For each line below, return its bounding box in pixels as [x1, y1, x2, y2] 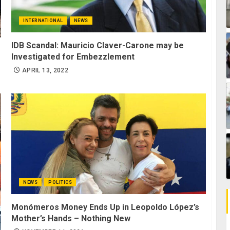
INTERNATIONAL [23, 17, 63, 23]
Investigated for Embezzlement [11, 51, 135, 62]
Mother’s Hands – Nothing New [11, 214, 131, 224]
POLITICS [48, 180, 72, 185]
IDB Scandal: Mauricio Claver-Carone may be [11, 40, 184, 50]
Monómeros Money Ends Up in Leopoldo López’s [11, 202, 200, 213]
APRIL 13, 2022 [22, 66, 69, 74]
